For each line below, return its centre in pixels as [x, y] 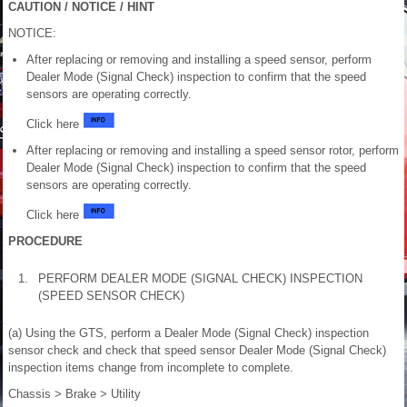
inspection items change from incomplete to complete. [151, 367]
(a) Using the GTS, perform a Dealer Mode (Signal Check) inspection [189, 333]
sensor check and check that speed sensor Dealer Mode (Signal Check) [197, 350]
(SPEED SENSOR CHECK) [111, 296]
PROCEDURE [45, 241]
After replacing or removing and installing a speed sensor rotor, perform [213, 150]
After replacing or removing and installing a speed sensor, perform [199, 60]
